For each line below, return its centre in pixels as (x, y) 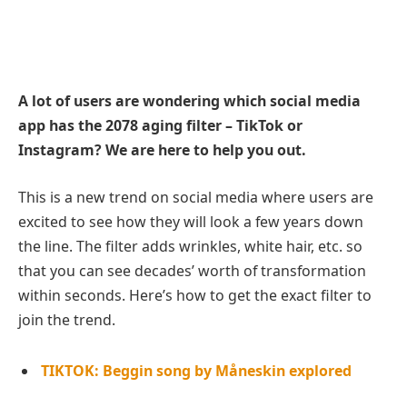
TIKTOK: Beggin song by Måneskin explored (196, 370)
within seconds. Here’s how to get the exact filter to (195, 296)
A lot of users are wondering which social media (189, 101)
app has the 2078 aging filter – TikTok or (160, 126)
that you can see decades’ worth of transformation (192, 271)
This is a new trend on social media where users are (196, 198)
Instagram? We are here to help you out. (162, 150)
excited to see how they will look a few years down (191, 222)
